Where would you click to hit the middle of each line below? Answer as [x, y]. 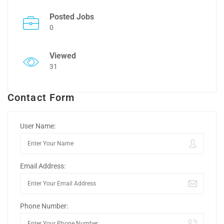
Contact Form [41, 98]
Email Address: [43, 166]
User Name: [38, 126]
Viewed [63, 56]
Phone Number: [44, 206]
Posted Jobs [72, 17]
